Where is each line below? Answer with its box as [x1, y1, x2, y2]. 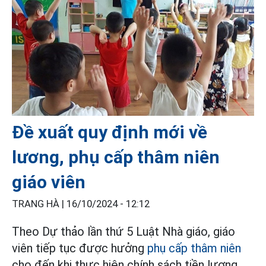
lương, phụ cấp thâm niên [12, 146, 220, 167]
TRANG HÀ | [12, 198, 66, 210]
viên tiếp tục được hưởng [12, 240, 147, 255]
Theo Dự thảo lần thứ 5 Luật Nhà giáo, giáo [12, 224, 235, 239]
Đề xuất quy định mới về [12, 121, 207, 142]
